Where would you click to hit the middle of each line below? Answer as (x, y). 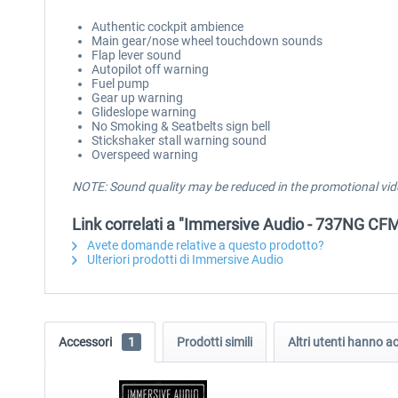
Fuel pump (120, 84)
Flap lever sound (136, 55)
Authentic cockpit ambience (167, 27)
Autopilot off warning (150, 69)
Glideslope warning (144, 112)
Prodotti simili (215, 342)
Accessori (87, 342)
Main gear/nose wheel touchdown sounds (207, 41)
